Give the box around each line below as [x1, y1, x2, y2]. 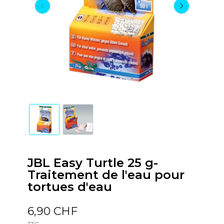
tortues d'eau [27, 179, 112, 194]
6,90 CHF [27, 204, 77, 218]
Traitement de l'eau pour [27, 167, 184, 182]
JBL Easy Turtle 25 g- [27, 155, 158, 170]
